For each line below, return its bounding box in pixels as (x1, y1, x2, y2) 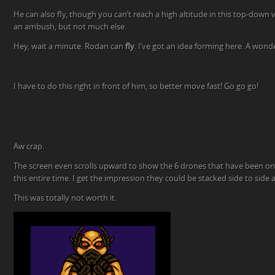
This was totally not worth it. (14, 193, 117, 203)
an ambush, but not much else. (14, 22, 126, 31)
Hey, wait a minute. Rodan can (14, 42, 125, 51)
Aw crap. (14, 142, 44, 151)
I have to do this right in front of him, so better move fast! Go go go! (14, 82, 258, 91)
